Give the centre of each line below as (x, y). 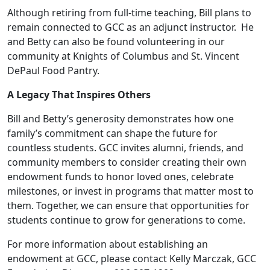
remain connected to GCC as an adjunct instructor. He (130, 27)
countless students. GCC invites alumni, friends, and (125, 147)
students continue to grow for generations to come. (126, 220)
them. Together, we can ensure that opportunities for (128, 205)
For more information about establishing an (108, 244)
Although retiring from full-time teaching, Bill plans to (129, 12)
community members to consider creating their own (127, 162)
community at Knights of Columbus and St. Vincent (123, 56)
